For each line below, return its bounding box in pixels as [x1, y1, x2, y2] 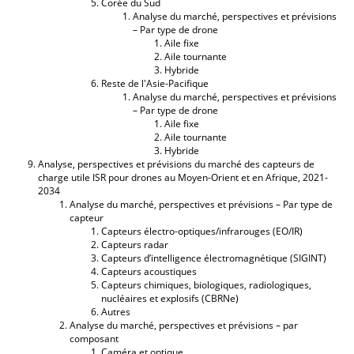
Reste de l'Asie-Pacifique [101, 76, 209, 90]
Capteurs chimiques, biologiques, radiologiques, [101, 277, 311, 292]
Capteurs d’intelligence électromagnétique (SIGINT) [101, 250, 326, 265]
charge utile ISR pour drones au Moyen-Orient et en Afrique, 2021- [38, 170, 328, 184]
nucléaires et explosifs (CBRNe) [101, 291, 239, 305]
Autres [101, 304, 130, 318]
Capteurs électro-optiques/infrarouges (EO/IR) [101, 224, 303, 238]
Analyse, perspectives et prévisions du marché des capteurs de [38, 156, 314, 171]
